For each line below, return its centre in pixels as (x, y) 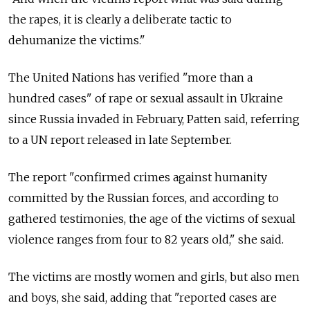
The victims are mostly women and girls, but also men (154, 277)
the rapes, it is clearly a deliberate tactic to (120, 20)
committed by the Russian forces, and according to (144, 198)
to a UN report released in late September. (120, 140)
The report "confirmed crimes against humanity (138, 177)
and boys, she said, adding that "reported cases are (143, 298)
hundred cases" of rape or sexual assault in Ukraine (146, 99)
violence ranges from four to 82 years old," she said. (146, 240)
